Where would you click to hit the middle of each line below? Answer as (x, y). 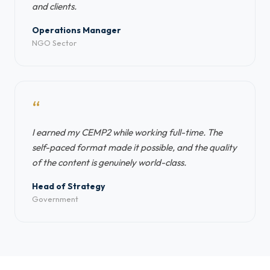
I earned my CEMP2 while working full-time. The (127, 132)
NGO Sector (54, 43)
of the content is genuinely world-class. (109, 162)
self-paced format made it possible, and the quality (134, 147)
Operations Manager (77, 30)
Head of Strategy (69, 186)
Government (55, 199)
